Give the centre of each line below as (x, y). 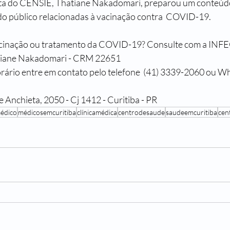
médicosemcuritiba (47, 112)
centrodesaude (141, 112)
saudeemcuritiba (191, 112)
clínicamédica (97, 112)
